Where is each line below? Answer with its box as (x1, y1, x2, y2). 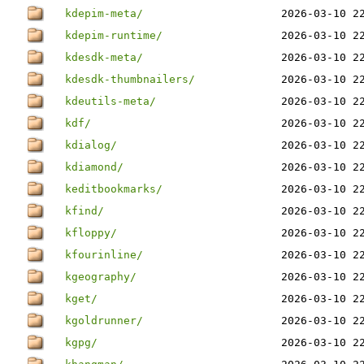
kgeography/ (65, 271, 136, 283)
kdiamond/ (65, 161, 123, 173)
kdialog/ (65, 139, 117, 151)
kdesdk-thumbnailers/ (65, 73, 195, 85)
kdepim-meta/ (65, 7, 143, 19)
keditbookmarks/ (65, 183, 162, 195)
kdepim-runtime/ (65, 29, 162, 41)
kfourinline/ (65, 249, 143, 261)
